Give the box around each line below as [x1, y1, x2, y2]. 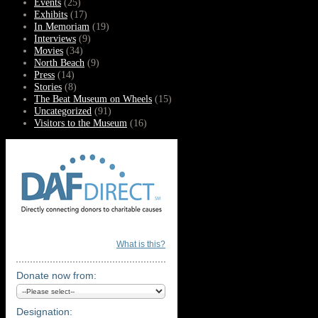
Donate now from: [16, 269, 97, 281]
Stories [34, 82, 62, 92]
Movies [34, 45, 63, 56]
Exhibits [34, 9, 67, 20]
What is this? [116, 238, 165, 249]
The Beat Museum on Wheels [34, 94, 152, 104]
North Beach [34, 57, 84, 68]
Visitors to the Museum [34, 118, 127, 128]
